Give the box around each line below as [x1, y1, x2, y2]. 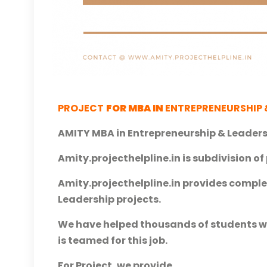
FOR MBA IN [106, 101, 163, 115]
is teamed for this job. [58, 234, 167, 247]
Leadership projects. [58, 193, 161, 206]
